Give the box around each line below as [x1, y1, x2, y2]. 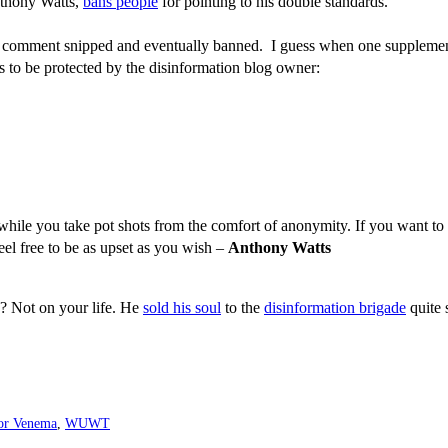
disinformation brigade [264, 299, 406, 316]
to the [221, 299, 264, 316]
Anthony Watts [228, 239, 331, 256]
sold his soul [143, 299, 221, 316]
